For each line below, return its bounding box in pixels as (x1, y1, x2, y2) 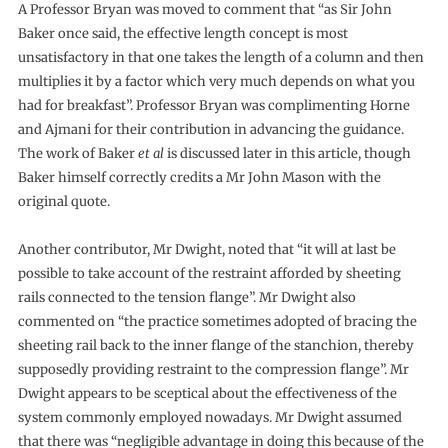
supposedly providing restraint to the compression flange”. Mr (17, 360, 409, 378)
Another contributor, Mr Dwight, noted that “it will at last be (17, 240, 396, 258)
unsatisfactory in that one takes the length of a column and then (17, 48, 424, 66)
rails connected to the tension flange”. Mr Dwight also (17, 288, 356, 306)
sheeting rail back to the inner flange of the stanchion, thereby (17, 336, 414, 354)
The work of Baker (17, 144, 138, 162)
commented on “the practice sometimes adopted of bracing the (17, 312, 417, 330)
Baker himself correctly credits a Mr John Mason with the (17, 168, 381, 186)
